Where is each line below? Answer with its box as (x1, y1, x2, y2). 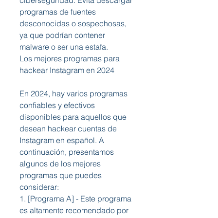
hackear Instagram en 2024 (19, 65, 114, 75)
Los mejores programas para (19, 54, 120, 63)
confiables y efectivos (19, 100, 95, 110)
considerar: (19, 182, 59, 192)
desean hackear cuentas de (19, 124, 117, 133)
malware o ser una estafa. (19, 42, 108, 52)
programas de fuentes (19, 7, 96, 17)
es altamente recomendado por (19, 205, 128, 215)
